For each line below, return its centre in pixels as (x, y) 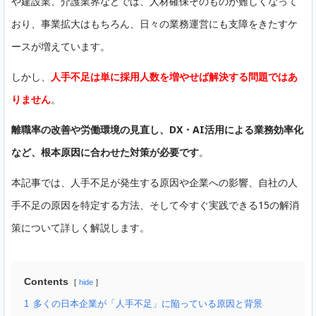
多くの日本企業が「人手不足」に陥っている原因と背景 (148, 304)
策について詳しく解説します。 (80, 228)
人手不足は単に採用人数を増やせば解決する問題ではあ (174, 76)
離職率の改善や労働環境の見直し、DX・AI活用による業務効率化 (157, 129)
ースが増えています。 (61, 46)
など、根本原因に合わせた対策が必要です (105, 152)
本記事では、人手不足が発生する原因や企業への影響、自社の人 (154, 183)
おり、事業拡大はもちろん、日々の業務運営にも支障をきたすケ (154, 23)
